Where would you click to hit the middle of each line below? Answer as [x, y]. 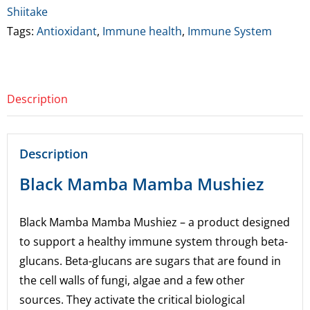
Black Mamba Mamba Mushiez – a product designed [155, 222]
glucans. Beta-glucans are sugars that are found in [151, 261]
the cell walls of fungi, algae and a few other [133, 280]
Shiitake [27, 12]
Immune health [142, 31]
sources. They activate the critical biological [133, 299]
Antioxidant [67, 31]
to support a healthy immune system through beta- [154, 241]
